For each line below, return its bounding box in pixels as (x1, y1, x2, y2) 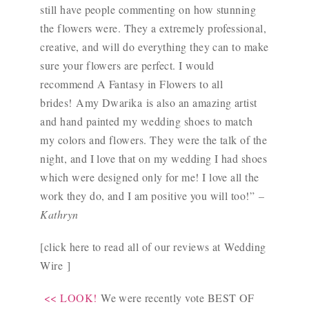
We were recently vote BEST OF (97, 290, 255, 306)
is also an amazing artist (142, 95, 257, 110)
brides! (40, 95, 77, 110)
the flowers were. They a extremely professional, (40, 21, 267, 36)
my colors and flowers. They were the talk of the (40, 132, 268, 148)
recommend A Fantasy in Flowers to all (40, 77, 223, 92)
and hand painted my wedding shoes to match (40, 114, 253, 129)
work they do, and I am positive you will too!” (40, 188, 259, 203)
